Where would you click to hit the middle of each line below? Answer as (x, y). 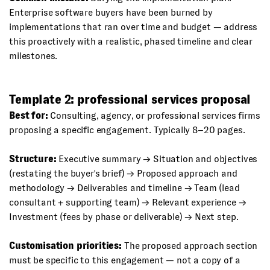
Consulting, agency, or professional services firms (154, 115)
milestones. (33, 56)
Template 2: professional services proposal (130, 99)
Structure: (33, 159)
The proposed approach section (190, 246)
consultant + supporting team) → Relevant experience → (128, 202)
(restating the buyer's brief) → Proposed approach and (123, 173)
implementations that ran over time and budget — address (133, 27)
